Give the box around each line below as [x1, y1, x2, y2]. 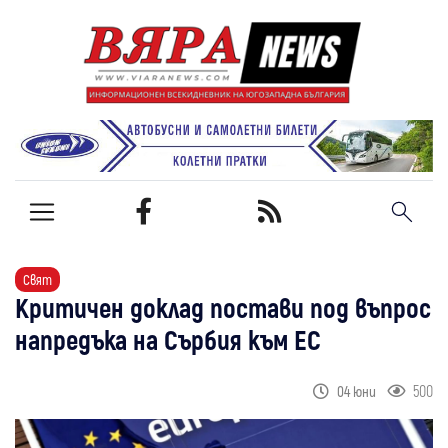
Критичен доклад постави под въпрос [15, 290, 431, 323]
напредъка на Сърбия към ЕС [15, 322, 321, 355]
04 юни [337, 381, 379, 400]
